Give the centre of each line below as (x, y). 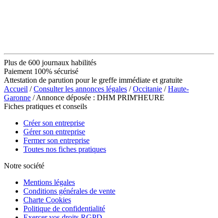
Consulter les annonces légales (80, 89)
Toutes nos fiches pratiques (65, 149)
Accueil (16, 89)
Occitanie (147, 89)
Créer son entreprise (54, 123)
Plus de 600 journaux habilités (50, 62)
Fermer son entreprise (56, 140)
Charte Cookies (47, 200)
